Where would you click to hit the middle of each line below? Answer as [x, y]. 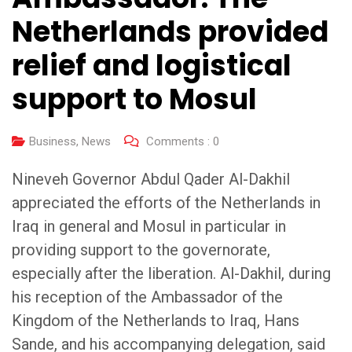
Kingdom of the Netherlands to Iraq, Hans [156, 320]
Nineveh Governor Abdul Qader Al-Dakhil [151, 179]
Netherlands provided [170, 31]
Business [53, 141]
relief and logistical [152, 65]
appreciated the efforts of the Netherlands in [166, 202]
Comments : [178, 141]
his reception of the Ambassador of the [147, 297]
